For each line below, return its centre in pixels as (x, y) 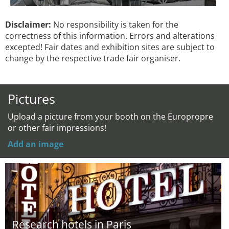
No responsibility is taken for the (115, 25)
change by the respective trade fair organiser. (93, 58)
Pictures (31, 99)
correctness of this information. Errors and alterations (110, 36)
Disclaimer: (28, 25)
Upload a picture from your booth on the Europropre (110, 117)
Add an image (36, 144)
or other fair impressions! (57, 128)
